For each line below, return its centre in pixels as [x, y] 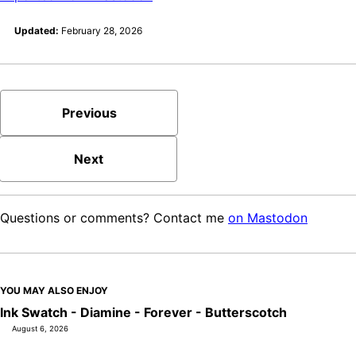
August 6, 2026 [40, 328]
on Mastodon [268, 217]
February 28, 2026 [102, 30]
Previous [89, 112]
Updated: [35, 30]
